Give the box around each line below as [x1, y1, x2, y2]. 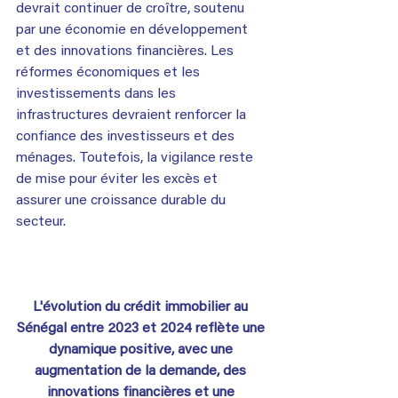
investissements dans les [16, 86, 179, 101]
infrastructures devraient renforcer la [16, 107, 250, 123]
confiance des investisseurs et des [16, 129, 238, 144]
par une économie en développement [16, 22, 251, 37]
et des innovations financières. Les [16, 44, 237, 59]
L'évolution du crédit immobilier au [33, 299, 251, 314]
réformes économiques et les [16, 65, 203, 80]
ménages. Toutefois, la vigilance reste [16, 150, 257, 165]
